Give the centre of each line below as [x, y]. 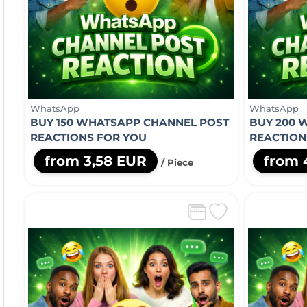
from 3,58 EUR [95, 161]
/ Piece [177, 162]
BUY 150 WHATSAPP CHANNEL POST [129, 122]
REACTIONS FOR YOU [88, 137]
